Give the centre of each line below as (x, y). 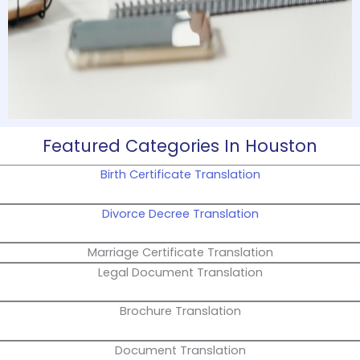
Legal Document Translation (180, 273)
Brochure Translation (180, 311)
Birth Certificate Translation (180, 175)
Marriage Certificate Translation (180, 253)
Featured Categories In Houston (180, 146)
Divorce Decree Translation (180, 213)
